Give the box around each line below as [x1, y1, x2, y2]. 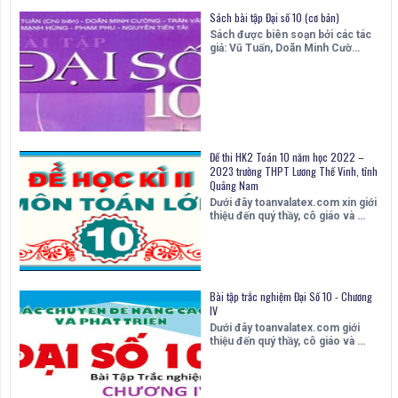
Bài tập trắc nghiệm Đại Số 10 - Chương [210, 288, 372, 304]
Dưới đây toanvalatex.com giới [210, 321, 360, 334]
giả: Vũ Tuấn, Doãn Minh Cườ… [210, 41, 360, 54]
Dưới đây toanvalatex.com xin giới [210, 195, 377, 209]
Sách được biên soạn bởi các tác [210, 28, 371, 41]
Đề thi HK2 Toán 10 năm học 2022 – [210, 148, 364, 164]
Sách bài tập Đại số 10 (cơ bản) [210, 9, 339, 25]
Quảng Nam [210, 177, 259, 193]
